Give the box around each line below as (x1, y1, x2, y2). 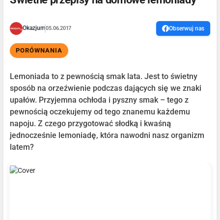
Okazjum (23, 25, 45, 32)
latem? (10, 142, 34, 152)
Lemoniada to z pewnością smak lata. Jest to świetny (10, 71, 198, 81)
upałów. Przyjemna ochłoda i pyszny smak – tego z (10, 95, 189, 105)
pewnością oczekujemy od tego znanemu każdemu (10, 107, 191, 116)
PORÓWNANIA (16, 46, 62, 54)
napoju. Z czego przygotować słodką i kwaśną (10, 118, 171, 128)
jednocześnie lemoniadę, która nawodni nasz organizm (10, 130, 205, 140)
